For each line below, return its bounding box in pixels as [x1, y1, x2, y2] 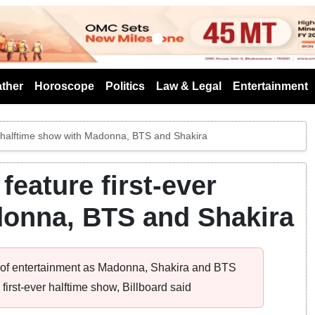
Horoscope [34, 79, 94, 92]
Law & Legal [156, 79, 221, 92]
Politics [105, 79, 145, 92]
